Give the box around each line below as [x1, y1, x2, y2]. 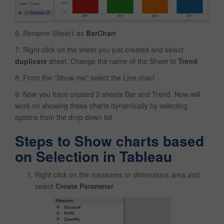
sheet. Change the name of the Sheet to [47, 56, 178, 66]
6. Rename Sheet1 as [15, 28, 86, 38]
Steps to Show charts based [15, 130, 204, 151]
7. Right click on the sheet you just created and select [15, 44, 183, 55]
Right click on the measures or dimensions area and [35, 169, 199, 180]
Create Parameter [55, 181, 113, 191]
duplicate [15, 56, 47, 66]
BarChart [86, 28, 116, 38]
